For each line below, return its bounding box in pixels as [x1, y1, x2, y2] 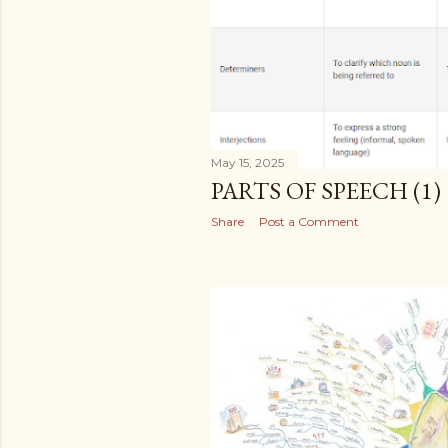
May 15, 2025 [211, 155, 284, 171]
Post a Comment [259, 214, 359, 230]
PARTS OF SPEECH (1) [211, 175, 441, 207]
